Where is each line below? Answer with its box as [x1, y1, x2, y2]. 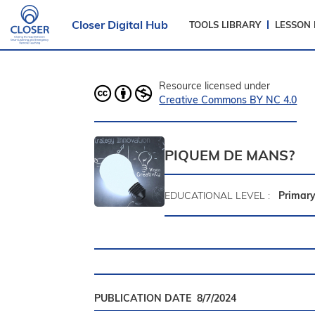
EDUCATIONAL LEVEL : [165, 188, 276, 202]
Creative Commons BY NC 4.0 [159, 94, 297, 106]
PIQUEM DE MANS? [165, 146, 295, 164]
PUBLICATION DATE [94, 292, 198, 305]
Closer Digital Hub [72, 18, 168, 32]
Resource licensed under [159, 79, 271, 92]
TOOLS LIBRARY [189, 19, 261, 30]
